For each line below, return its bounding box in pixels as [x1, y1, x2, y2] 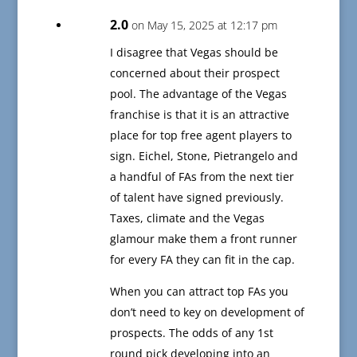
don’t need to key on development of [109, 304, 304, 320]
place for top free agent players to [109, 127, 292, 143]
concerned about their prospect [109, 65, 280, 81]
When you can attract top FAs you [109, 284, 288, 300]
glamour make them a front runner [109, 231, 297, 247]
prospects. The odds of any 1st [109, 325, 273, 341]
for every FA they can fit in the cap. [109, 252, 295, 268]
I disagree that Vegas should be [109, 45, 278, 61]
